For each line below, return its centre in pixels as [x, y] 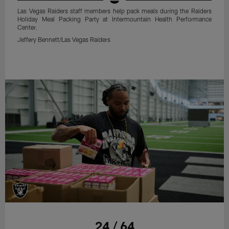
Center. [28, 27]
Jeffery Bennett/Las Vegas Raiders [64, 39]
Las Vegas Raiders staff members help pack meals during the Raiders [114, 10]
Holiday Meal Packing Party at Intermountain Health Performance [114, 19]
